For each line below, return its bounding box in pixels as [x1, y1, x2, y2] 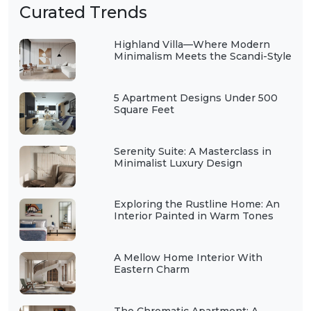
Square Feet [113, 103, 174, 116]
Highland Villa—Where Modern [113, 37, 270, 51]
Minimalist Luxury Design [113, 156, 242, 169]
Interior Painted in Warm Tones [113, 210, 274, 223]
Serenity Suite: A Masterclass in [113, 144, 271, 158]
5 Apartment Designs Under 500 [113, 91, 278, 104]
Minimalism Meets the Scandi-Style [113, 49, 292, 62]
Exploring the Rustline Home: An [113, 198, 280, 211]
